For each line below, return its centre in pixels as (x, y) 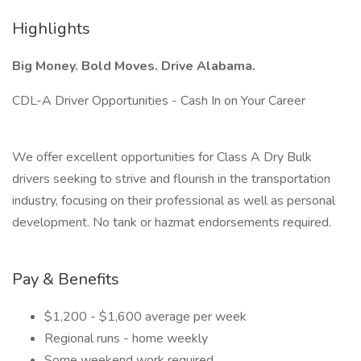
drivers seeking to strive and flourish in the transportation (171, 179)
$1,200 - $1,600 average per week (145, 317)
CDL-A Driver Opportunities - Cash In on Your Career (159, 101)
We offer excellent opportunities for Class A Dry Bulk (162, 157)
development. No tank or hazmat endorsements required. (172, 222)
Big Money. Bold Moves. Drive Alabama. (134, 66)
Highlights (51, 29)
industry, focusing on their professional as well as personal (174, 201)
